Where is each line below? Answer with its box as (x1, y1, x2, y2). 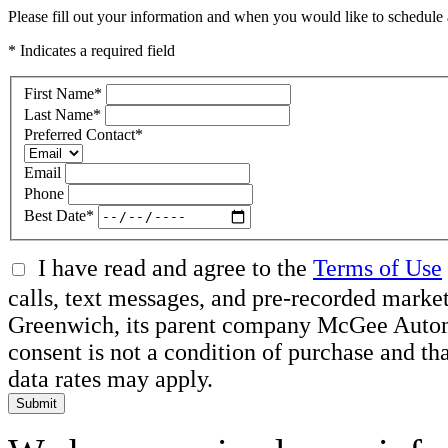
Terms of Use (313, 254, 442, 281)
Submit (16, 395, 57, 411)
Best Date (24, 207, 86, 225)
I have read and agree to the (38, 254, 313, 281)
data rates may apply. (8, 365, 213, 392)
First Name (24, 84, 94, 102)
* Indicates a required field (8, 42, 175, 59)
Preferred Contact (24, 125, 135, 143)
